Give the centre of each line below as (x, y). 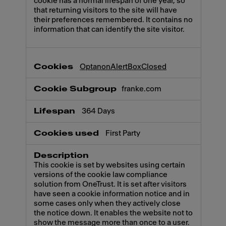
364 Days (99, 111)
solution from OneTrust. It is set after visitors (110, 185)
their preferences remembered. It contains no (114, 20)
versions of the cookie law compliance (101, 175)
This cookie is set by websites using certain (110, 165)
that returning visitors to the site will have (106, 10)
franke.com (142, 89)
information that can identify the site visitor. (109, 29)
